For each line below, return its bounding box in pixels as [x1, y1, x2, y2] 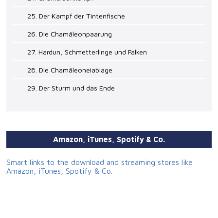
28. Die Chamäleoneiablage [27, 66, 113, 74]
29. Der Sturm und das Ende [27, 84, 115, 92]
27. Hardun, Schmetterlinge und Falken [27, 48, 147, 56]
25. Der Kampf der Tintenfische [27, 12, 126, 20]
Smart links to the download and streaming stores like [6, 158, 193, 167]
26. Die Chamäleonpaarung [27, 30, 112, 38]
